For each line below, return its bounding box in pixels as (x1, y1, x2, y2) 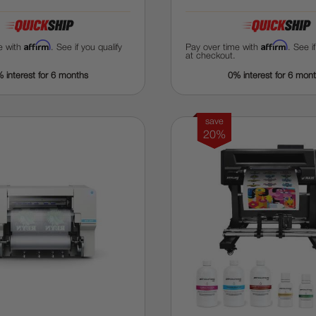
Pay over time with (186, 44, 262, 51)
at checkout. (186, 52, 236, 60)
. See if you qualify (50, 44, 122, 51)
